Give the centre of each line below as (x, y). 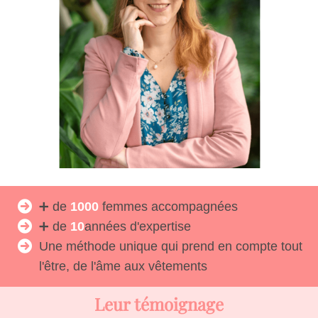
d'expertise (159, 226)
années (105, 226)
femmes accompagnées (170, 207)
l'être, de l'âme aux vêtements (123, 266)
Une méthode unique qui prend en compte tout (171, 246)
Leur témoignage (159, 304)
